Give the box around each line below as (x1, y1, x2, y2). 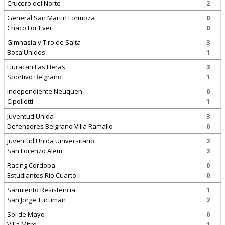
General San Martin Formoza (7, 13, 95, 22)
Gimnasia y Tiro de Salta (7, 38, 81, 47)
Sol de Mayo (7, 210, 45, 219)
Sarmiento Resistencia (7, 185, 75, 194)
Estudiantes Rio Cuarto (7, 171, 76, 180)
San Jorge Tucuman (7, 195, 66, 204)
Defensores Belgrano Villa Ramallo (7, 122, 113, 131)
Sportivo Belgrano (7, 72, 62, 81)
